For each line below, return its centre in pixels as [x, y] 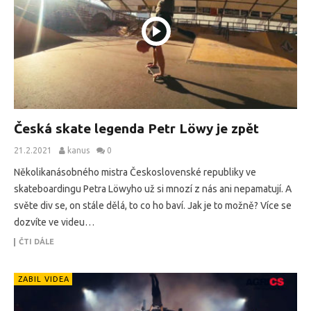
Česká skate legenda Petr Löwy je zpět [136, 129]
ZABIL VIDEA [44, 279]
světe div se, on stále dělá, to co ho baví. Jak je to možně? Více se [153, 206]
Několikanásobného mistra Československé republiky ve [135, 173]
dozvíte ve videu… [54, 222]
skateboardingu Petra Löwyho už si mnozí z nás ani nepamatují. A [153, 189]
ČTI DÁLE [36, 242]
